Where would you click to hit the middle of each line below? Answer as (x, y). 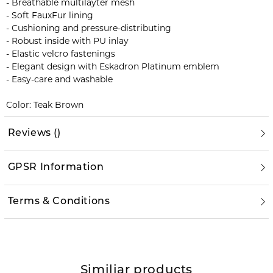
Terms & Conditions (59, 201)
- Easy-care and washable (59, 79)
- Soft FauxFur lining (49, 15)
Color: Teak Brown (44, 105)
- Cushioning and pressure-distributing (88, 28)
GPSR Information (56, 168)
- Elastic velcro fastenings (60, 53)
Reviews (29, 134)
